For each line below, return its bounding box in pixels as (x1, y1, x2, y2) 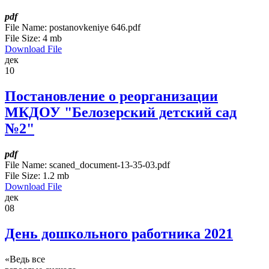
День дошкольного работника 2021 (5, 226, 233, 242)
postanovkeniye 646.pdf (49, 22, 141, 33)
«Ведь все (5, 254, 45, 265)
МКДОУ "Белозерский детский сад (5, 104, 237, 121)
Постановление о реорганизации (5, 88, 218, 104)
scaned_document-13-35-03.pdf (49, 160, 170, 171)
